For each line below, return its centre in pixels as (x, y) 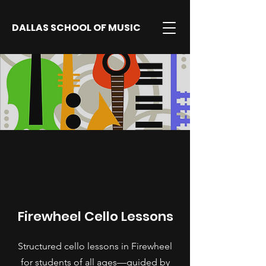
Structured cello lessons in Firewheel (95, 246)
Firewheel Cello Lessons (95, 216)
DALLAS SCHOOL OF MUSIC (76, 28)
